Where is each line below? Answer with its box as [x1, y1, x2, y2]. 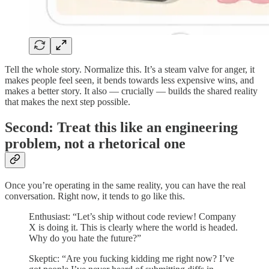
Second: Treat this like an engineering [5, 119, 238, 136]
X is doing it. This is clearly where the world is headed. [29, 222, 238, 233]
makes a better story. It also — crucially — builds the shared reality [5, 86, 258, 97]
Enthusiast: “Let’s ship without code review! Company [29, 211, 236, 222]
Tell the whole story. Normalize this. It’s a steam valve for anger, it [5, 64, 255, 75]
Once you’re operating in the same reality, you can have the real [5, 180, 246, 191]
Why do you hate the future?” [29, 233, 141, 244]
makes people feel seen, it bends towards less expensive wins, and [5, 75, 254, 86]
